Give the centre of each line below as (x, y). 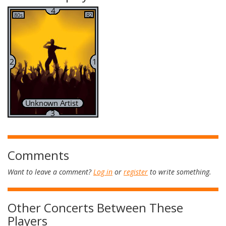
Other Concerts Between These (95, 208)
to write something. (180, 172)
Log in (103, 172)
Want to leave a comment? (50, 172)
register (136, 172)
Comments (38, 155)
